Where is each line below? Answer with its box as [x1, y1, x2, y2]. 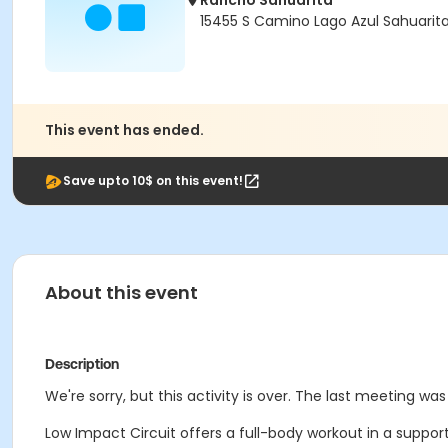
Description [45, 356, 119, 372]
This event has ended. [45, 120, 204, 140]
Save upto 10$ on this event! [63, 172, 243, 189]
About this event [45, 280, 198, 305]
